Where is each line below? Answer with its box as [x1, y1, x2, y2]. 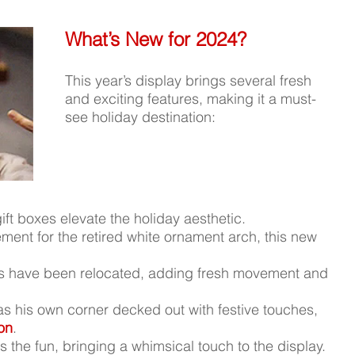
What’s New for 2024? [65, 28, 247, 52]
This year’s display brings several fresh [65, 71, 316, 90]
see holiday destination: [65, 108, 216, 127]
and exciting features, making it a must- [65, 90, 317, 109]
